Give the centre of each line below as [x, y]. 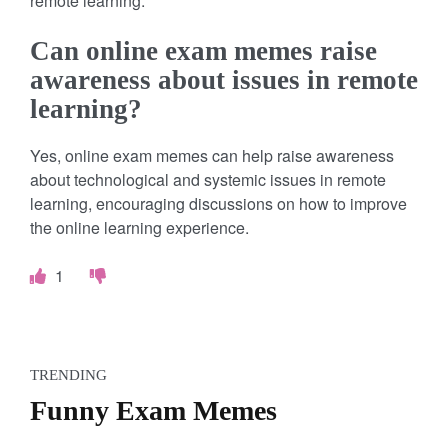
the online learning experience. [139, 227]
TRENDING [68, 374]
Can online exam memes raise [203, 50]
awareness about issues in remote [224, 79]
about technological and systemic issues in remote [208, 179]
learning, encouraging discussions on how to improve [218, 203]
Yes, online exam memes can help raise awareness [212, 155]
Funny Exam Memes [153, 410]
